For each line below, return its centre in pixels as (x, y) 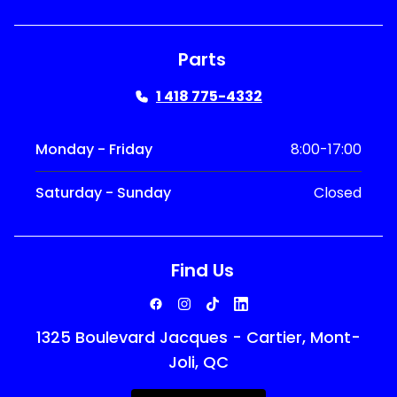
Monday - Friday (94, 149)
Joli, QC (198, 362)
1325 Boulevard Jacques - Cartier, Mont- (198, 337)
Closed (338, 192)
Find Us (202, 270)
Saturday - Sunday (103, 192)
